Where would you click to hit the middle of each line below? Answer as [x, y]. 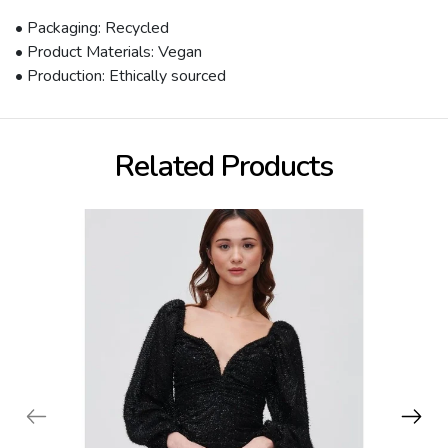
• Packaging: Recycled [92, 28]
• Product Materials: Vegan [108, 52]
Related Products [224, 167]
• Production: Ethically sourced [120, 76]
